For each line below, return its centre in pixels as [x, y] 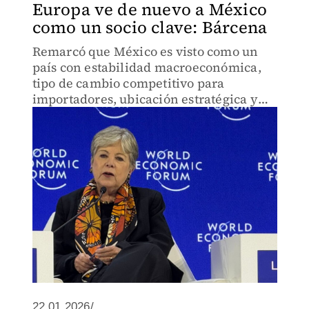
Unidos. [55, 131]
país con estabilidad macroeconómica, [147, 67]
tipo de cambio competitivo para [128, 83]
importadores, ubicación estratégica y [145, 99]
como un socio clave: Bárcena [150, 27]
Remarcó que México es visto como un [145, 51]
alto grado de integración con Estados [143, 115]
